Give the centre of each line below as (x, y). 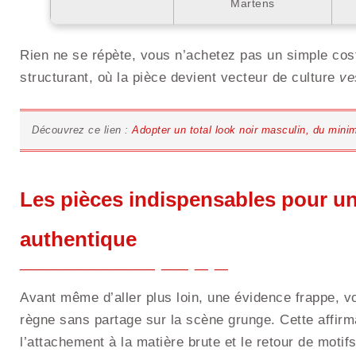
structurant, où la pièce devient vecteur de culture (180, 77)
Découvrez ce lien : (82, 130)
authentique (78, 239)
